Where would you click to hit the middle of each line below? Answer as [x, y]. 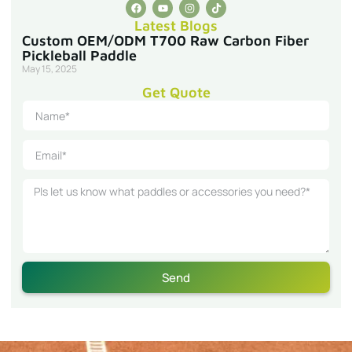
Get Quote [176, 93]
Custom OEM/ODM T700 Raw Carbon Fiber [165, 41]
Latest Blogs [176, 26]
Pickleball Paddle [79, 56]
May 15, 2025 [49, 69]
